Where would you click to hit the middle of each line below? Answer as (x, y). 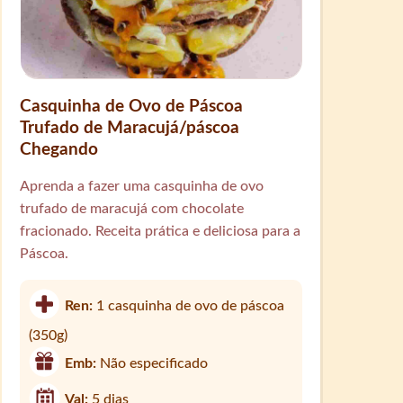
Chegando (58, 149)
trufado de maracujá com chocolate (131, 208)
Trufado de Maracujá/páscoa (129, 128)
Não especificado (153, 363)
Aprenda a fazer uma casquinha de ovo (141, 186)
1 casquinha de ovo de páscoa (190, 305)
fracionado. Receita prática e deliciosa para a (160, 231)
